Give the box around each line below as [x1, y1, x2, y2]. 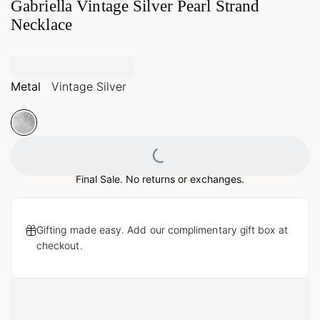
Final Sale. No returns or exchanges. [76, 172, 244, 185]
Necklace [11, 16, 72, 34]
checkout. [36, 239, 83, 251]
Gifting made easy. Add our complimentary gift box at [36, 223, 288, 236]
